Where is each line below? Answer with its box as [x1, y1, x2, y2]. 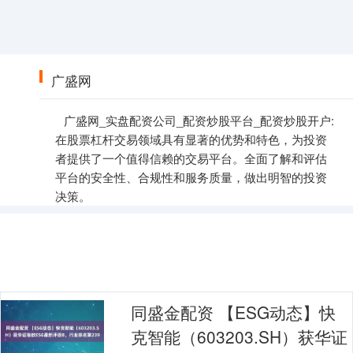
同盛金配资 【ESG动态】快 [131, 300, 336, 325]
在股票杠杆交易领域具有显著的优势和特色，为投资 [55, 131, 327, 148]
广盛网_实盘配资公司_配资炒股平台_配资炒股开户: [64, 112, 334, 129]
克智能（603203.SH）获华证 [131, 325, 348, 349]
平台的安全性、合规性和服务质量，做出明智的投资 [55, 169, 327, 186]
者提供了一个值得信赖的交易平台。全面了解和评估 [55, 150, 327, 167]
